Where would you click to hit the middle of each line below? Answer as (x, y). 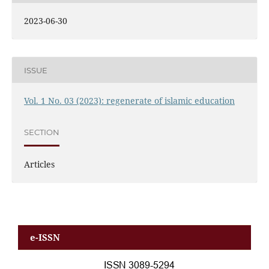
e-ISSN (45, 237)
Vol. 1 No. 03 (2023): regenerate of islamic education (129, 101)
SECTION (41, 132)
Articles (39, 165)
